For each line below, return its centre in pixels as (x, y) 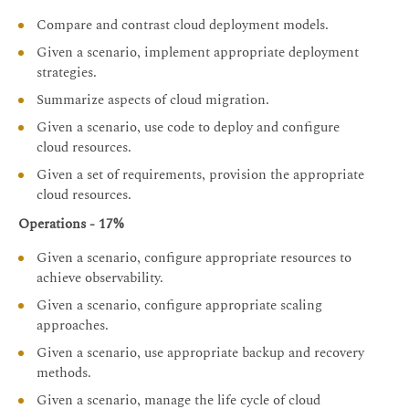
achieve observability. (100, 278)
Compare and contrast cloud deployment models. (183, 26)
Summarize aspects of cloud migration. (153, 100)
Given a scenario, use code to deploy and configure (188, 128)
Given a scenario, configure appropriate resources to (194, 258)
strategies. (67, 73)
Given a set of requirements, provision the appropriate (200, 175)
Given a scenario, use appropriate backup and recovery (200, 353)
